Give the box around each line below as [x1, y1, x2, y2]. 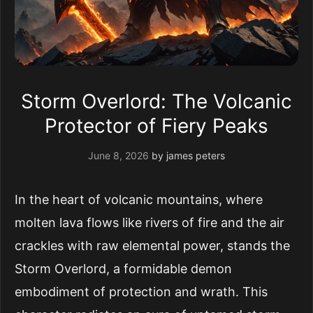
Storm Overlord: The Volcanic [21, 89, 292, 113]
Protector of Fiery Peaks [45, 114, 268, 138]
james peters [166, 150, 225, 161]
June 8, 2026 [88, 150, 149, 161]
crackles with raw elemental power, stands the [15, 238, 290, 253]
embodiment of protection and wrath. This [15, 284, 268, 299]
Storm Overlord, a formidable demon [15, 261, 232, 276]
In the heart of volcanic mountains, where [15, 192, 263, 207]
